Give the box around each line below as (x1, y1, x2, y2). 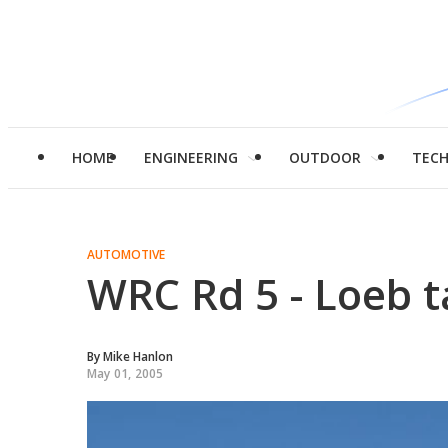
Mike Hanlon (103, 348, 173, 365)
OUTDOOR (289, 148, 361, 167)
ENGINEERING (144, 148, 238, 167)
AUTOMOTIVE (87, 246, 165, 263)
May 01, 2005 (87, 365, 164, 382)
